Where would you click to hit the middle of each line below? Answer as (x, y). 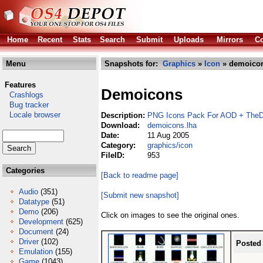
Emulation (36, 252)
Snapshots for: (132, 64)
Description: (124, 115)
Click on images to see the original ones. (170, 215)
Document (36, 232)
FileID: (114, 155)
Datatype (34, 202)
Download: (122, 125)
